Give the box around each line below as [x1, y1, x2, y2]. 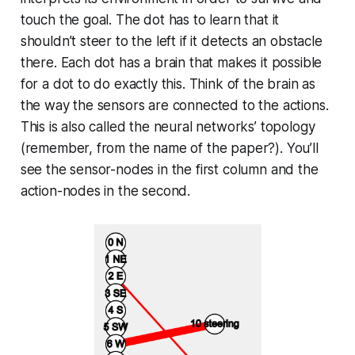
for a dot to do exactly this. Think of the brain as [20, 76, 316, 93]
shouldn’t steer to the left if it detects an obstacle [20, 33, 323, 50]
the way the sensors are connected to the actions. [20, 97, 329, 114]
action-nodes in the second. [20, 183, 191, 200]
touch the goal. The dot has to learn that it [20, 12, 280, 29]
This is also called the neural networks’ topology [20, 119, 315, 136]
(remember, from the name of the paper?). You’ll [20, 140, 319, 157]
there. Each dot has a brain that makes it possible [20, 55, 323, 71]
